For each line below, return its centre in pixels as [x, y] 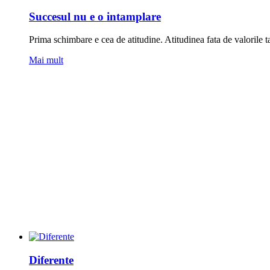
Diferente [51, 260]
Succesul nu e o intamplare [95, 16]
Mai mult [46, 60]
